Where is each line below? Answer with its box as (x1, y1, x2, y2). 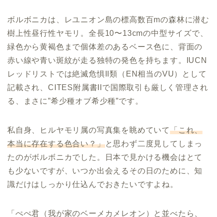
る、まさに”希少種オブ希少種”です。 (7, 97, 143, 106)
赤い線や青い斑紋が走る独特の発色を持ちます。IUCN (7, 56, 207, 65)
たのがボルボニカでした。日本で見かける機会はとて (7, 153, 203, 162)
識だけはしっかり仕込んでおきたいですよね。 (7, 180, 178, 189)
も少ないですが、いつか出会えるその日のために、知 (7, 167, 203, 175)
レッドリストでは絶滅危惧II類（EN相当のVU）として (7, 70, 207, 78)
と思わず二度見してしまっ (105, 139, 203, 148)
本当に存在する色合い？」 (7, 139, 105, 148)
